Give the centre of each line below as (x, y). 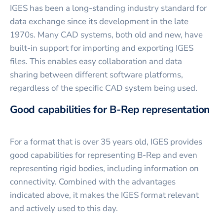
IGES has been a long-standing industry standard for (108, 8)
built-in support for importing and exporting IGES (102, 48)
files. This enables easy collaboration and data (96, 61)
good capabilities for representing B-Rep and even (104, 155)
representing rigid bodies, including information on (104, 168)
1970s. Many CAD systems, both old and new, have (106, 35)
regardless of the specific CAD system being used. (104, 88)
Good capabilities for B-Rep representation (110, 109)
